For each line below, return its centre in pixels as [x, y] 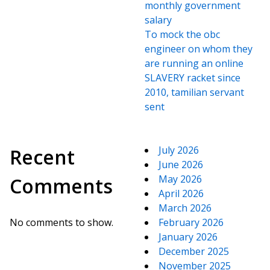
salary [158, 20]
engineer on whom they [199, 49]
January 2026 [188, 237]
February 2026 [191, 222]
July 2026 [179, 150]
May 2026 [180, 179]
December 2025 [194, 251]
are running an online [194, 63]
